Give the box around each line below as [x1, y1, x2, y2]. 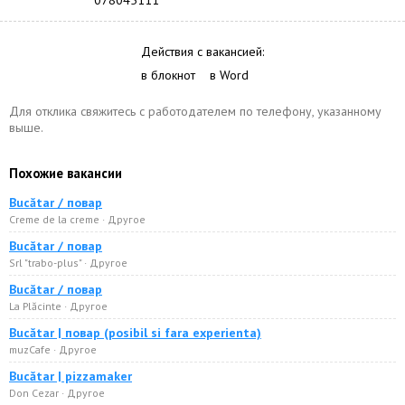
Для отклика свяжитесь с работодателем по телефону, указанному [9, 103, 381, 119]
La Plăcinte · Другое [9, 299, 108, 313]
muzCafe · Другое [9, 343, 97, 356]
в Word [210, 67, 249, 83]
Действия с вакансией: [141, 43, 264, 60]
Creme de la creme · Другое [9, 212, 146, 226]
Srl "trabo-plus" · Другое [9, 256, 127, 269]
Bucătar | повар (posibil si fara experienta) [9, 325, 261, 341]
